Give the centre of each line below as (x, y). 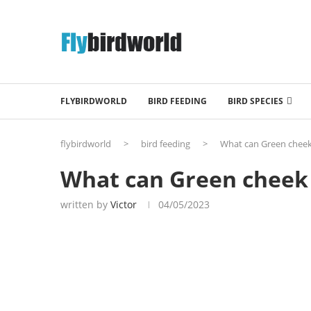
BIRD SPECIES (255, 101)
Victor (124, 204)
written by (85, 204)
